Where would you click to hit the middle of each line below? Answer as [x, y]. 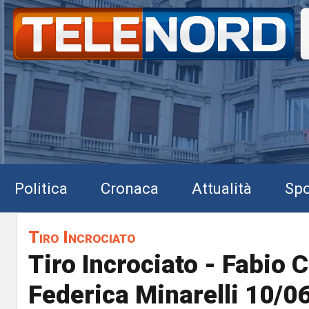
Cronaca [130, 188]
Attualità [222, 188]
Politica [41, 188]
